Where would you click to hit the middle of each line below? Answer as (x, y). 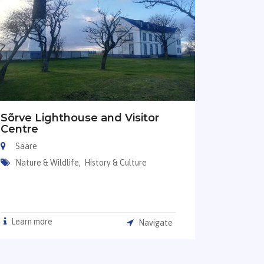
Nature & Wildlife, (49, 163)
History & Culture (115, 163)
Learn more (31, 222)
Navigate (155, 223)
